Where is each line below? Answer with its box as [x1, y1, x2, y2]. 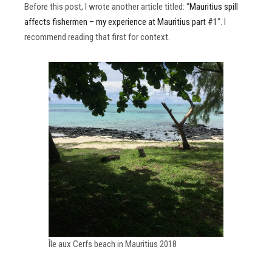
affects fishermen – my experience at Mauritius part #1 [24, 16, 217, 28]
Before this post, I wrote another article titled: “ [24, 1, 189, 13]
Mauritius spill [189, 1, 238, 13]
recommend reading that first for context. [24, 32, 170, 43]
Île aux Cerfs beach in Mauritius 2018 [49, 239, 177, 250]
